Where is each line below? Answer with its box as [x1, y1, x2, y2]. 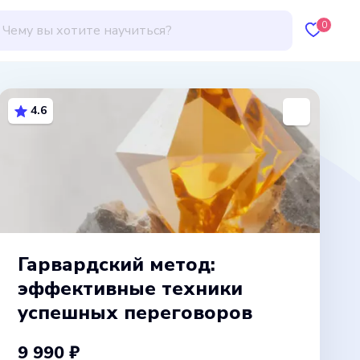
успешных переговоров [18, 300, 252, 325]
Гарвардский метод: [18, 252, 215, 277]
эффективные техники [18, 276, 243, 301]
